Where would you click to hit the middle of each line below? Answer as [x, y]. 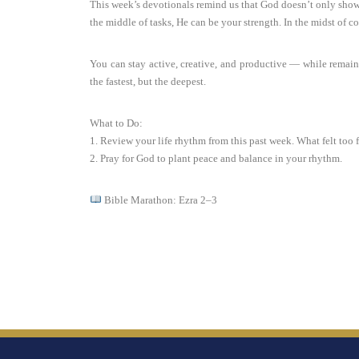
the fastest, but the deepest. [148, 81]
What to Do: [116, 123]
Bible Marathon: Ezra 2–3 [159, 200]
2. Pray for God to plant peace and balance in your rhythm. [216, 158]
